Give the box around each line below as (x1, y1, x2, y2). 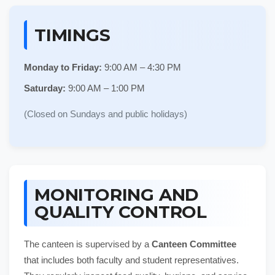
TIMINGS (34, 25, 110, 46)
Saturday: (24, 83, 66, 94)
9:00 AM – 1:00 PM (66, 83, 145, 94)
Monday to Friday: (24, 62, 102, 73)
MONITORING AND (34, 184, 199, 206)
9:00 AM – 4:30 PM (102, 62, 181, 73)
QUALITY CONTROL (34, 201, 207, 223)
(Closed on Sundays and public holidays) (24, 109, 187, 120)
